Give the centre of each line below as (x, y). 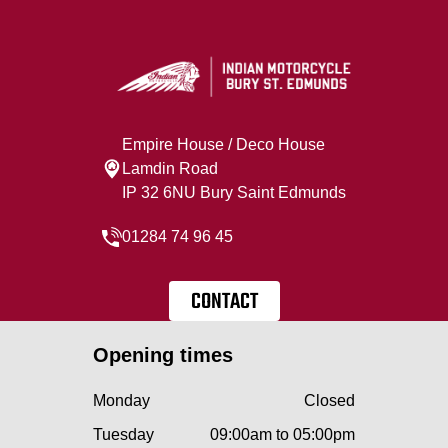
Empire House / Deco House (223, 144)
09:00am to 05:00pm (282, 434)
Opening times (163, 354)
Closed (329, 400)
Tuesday (123, 434)
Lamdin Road (170, 168)
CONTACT (224, 301)
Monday (121, 400)
